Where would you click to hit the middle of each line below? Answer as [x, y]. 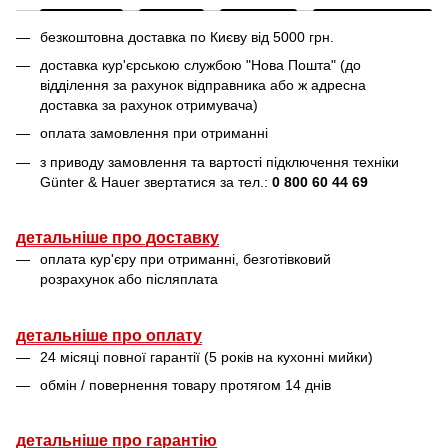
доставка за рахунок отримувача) [149, 104]
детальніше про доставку [117, 238]
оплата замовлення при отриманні [154, 133]
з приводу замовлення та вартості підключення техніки [219, 161]
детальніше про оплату [109, 335]
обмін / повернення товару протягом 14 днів [185, 384]
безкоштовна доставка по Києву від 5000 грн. [187, 36]
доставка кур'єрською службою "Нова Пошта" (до [200, 64]
